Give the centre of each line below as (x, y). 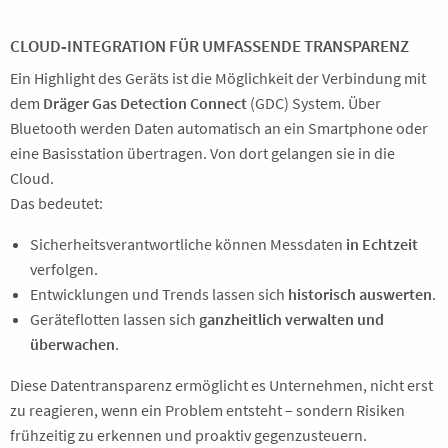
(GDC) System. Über (314, 103)
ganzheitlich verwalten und (291, 319)
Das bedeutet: (56, 203)
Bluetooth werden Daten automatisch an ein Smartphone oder (219, 128)
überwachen (72, 344)
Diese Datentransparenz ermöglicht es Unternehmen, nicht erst (221, 385)
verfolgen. (64, 269)
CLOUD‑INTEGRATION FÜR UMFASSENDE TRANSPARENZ (209, 46)
